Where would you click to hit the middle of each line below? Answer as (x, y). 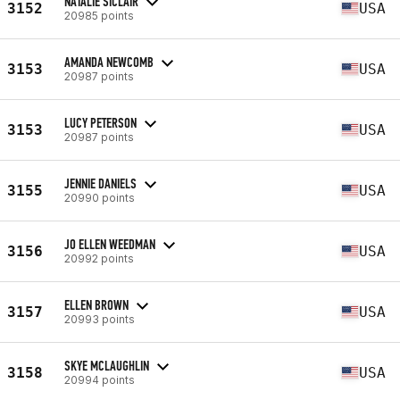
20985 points (99, 15)
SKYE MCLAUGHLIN (107, 365)
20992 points (99, 258)
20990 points (100, 197)
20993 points (100, 319)
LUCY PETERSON (100, 122)
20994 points (100, 379)
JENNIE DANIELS (100, 183)
